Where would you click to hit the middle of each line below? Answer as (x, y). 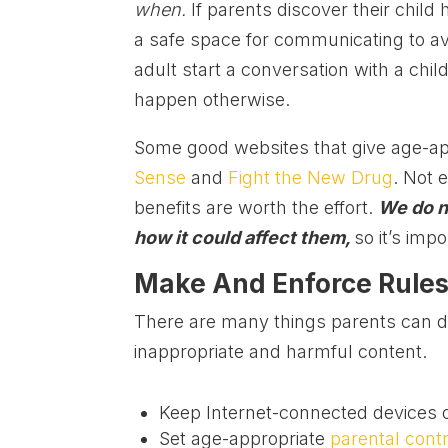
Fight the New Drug (311, 178)
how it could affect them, (244, 238)
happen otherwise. (212, 100)
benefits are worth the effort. (256, 208)
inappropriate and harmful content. (281, 352)
